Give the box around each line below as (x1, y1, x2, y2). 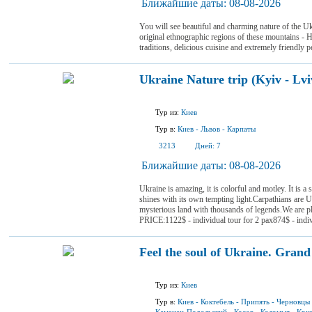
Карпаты (227, 125, 256, 133)
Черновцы (276, 297, 310, 306)
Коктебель (201, 297, 234, 306)
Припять (241, 297, 270, 306)
